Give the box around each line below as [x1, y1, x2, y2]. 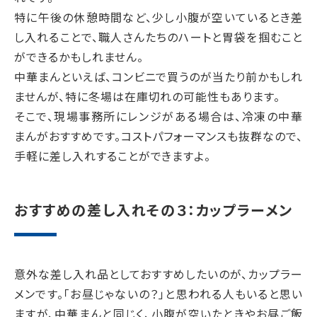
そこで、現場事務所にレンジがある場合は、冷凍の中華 [14, 108, 303, 125]
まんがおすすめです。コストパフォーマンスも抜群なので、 [14, 127, 303, 144]
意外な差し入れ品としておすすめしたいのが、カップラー [14, 265, 303, 282]
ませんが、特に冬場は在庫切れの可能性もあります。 [14, 88, 281, 105]
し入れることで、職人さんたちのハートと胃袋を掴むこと [14, 28, 303, 45]
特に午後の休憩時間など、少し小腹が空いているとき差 [14, 8, 303, 25]
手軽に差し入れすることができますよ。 [14, 147, 212, 164]
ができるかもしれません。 [14, 48, 144, 65]
